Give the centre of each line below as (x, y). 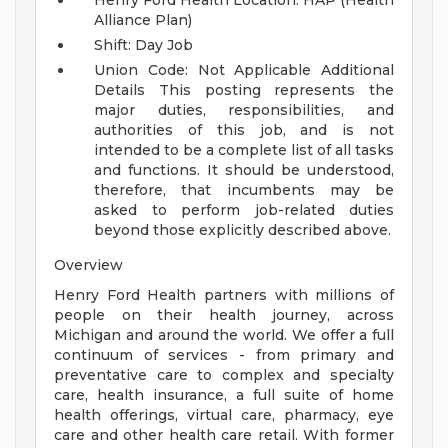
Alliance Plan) (143, 20)
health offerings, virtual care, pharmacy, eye (224, 415)
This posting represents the (276, 90)
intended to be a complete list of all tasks (244, 150)
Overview (88, 265)
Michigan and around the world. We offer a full (224, 335)
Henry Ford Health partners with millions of (224, 295)
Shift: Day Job (143, 45)
